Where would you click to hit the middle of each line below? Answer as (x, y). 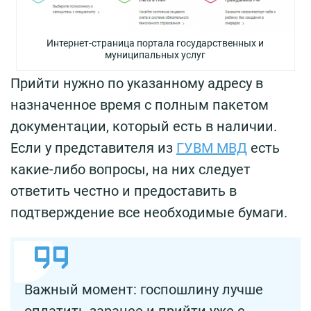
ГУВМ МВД (212, 148)
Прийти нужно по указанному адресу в (137, 83)
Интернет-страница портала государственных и (155, 43)
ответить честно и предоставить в (124, 191)
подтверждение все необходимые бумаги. (149, 212)
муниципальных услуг (155, 54)
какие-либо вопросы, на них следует (131, 169)
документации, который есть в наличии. (144, 126)
